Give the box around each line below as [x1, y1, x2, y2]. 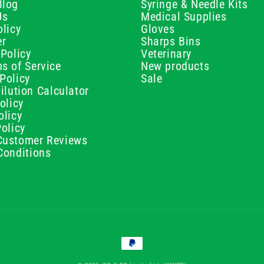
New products [141, 59, 210, 73]
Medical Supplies [141, 9, 227, 24]
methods [120, 247, 156, 258]
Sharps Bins [141, 34, 201, 48]
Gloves [141, 22, 175, 36]
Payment [120, 236, 157, 247]
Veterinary [141, 47, 192, 61]
